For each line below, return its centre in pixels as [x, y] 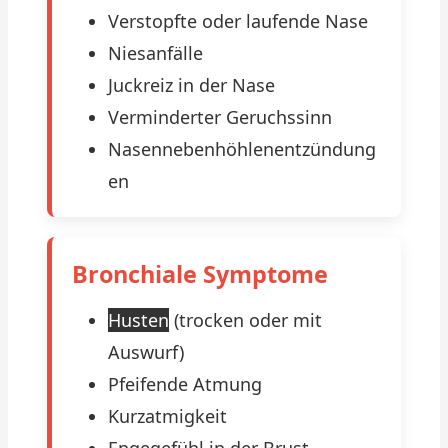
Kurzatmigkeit [167, 416]
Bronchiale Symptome [200, 274]
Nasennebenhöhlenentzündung [242, 149]
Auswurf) [146, 352]
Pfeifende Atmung [185, 384]
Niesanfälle [155, 53]
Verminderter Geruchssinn [220, 117]
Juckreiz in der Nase [191, 85]
